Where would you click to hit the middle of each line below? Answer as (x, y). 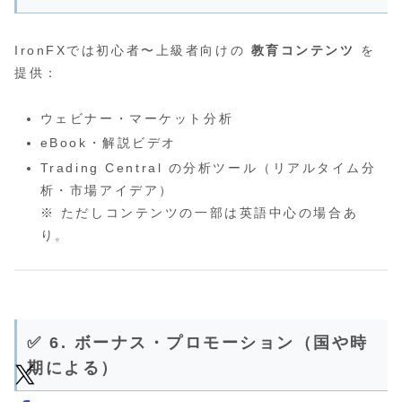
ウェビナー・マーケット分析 (137, 118)
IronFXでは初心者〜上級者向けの (133, 51)
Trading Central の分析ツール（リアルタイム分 (208, 168)
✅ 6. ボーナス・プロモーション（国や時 (198, 343)
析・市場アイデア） (107, 191)
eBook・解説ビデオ (108, 143)
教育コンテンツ (303, 51)
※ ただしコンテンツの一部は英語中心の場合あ (199, 213)
